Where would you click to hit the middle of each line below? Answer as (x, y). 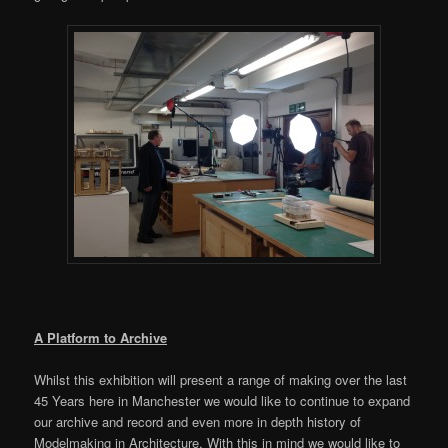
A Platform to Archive (101, 338)
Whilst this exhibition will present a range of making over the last (221, 380)
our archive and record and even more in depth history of (198, 422)
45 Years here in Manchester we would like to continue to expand (222, 401)
